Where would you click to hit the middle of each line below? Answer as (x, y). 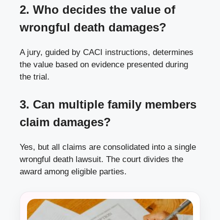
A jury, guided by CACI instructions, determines (107, 53)
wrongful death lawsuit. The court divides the (101, 159)
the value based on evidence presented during (104, 65)
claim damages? (65, 122)
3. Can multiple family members (108, 104)
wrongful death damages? (93, 27)
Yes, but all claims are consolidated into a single (108, 147)
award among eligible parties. (73, 171)
